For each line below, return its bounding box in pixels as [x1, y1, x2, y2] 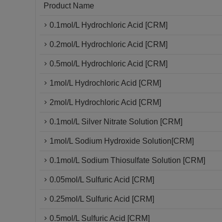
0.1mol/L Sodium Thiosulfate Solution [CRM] [50, 156, 205, 165]
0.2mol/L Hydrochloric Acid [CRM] [50, 40, 167, 49]
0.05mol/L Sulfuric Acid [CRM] [50, 175, 154, 184]
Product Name [44, 1, 94, 10]
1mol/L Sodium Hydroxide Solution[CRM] [50, 137, 194, 145]
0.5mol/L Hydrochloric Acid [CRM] [50, 59, 167, 68]
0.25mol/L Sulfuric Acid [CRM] [50, 195, 154, 203]
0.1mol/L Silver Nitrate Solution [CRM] [50, 117, 182, 126]
